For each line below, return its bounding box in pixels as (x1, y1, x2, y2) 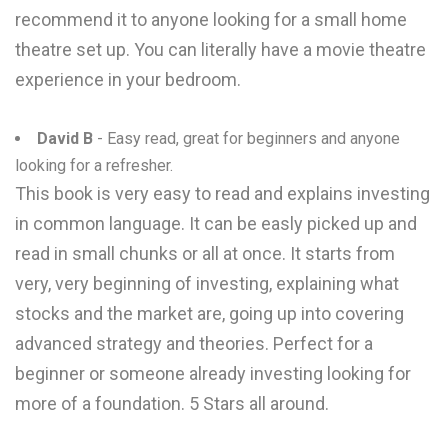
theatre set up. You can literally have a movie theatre (15, 39, 426, 60)
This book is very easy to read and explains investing (15, 183, 430, 204)
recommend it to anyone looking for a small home (15, 9, 407, 30)
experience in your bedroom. (15, 69, 241, 90)
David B (37, 129, 93, 148)
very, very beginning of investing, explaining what (15, 273, 399, 294)
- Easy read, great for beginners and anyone (93, 129, 400, 148)
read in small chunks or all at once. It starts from (15, 243, 395, 264)
